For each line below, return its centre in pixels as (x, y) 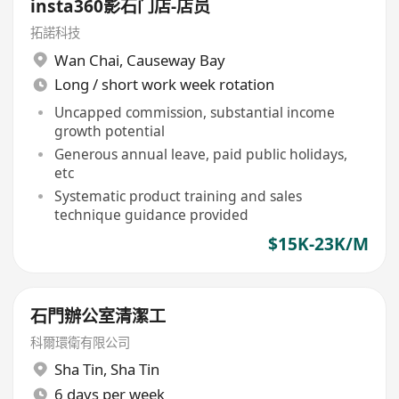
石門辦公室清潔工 (98, 316)
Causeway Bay (175, 60)
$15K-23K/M (318, 244)
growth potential (109, 130)
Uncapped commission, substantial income (194, 112)
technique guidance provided (151, 214)
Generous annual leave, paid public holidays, (200, 154)
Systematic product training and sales (178, 195)
